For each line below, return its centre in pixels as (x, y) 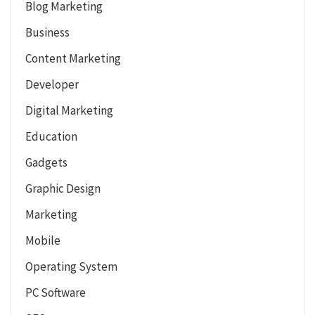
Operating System (71, 266)
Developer (52, 84)
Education (51, 136)
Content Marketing (73, 58)
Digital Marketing (69, 110)
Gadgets (46, 162)
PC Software (56, 292)
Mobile (43, 240)
